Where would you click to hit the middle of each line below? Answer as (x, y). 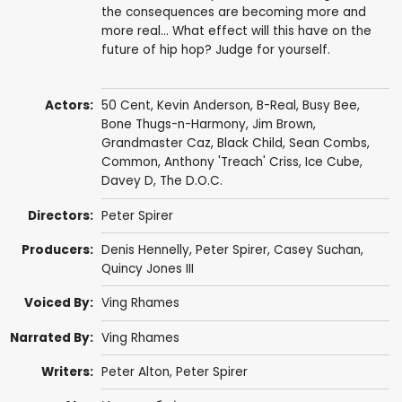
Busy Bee (329, 106)
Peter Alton (135, 372)
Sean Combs (328, 144)
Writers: (68, 372)
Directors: (61, 215)
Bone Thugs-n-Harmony (173, 125)
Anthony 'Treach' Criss (231, 162)
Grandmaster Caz (156, 144)
